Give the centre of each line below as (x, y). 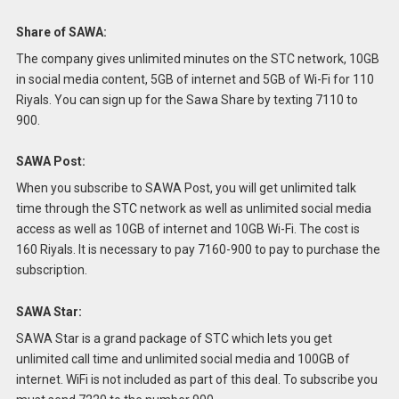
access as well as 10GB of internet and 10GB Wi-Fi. (156, 229)
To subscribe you (330, 380)
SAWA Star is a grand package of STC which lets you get (174, 339)
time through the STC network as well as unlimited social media (193, 209)
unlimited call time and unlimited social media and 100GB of (183, 359)
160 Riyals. (45, 250)
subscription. (51, 270)
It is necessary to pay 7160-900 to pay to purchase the (229, 250)
